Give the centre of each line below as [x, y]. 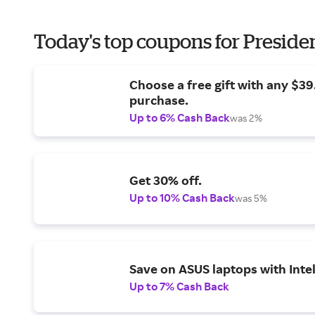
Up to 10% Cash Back [182, 198]
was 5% [251, 198]
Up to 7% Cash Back [179, 286]
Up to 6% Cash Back [180, 117]
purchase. [159, 100]
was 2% [246, 118]
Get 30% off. [166, 180]
